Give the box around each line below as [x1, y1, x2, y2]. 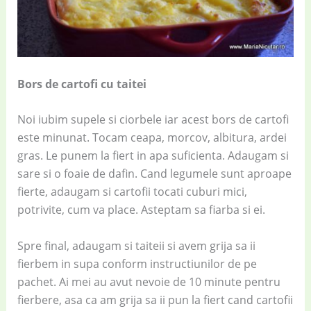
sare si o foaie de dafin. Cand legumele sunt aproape [17, 166, 292, 182]
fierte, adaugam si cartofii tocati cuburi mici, [17, 184, 247, 200]
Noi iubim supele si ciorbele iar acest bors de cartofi [17, 112, 289, 128]
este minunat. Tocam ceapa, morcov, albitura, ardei [17, 130, 287, 146]
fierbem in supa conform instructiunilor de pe [17, 256, 257, 272]
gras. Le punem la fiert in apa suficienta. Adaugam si [17, 148, 289, 164]
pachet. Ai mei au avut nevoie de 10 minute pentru [17, 274, 280, 290]
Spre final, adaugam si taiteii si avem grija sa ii [17, 238, 255, 254]
